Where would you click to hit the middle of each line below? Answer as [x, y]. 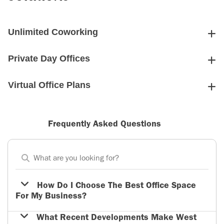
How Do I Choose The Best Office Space [115, 185]
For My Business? [51, 195]
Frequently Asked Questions [104, 123]
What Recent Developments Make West [115, 217]
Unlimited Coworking [53, 32]
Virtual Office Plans [49, 85]
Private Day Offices [49, 58]
